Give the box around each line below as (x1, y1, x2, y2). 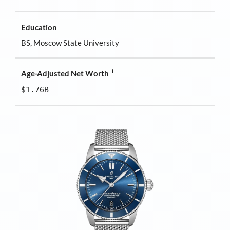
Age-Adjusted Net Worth (21, 69, 109, 79)
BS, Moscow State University (21, 37, 120, 47)
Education (21, 23, 57, 32)
